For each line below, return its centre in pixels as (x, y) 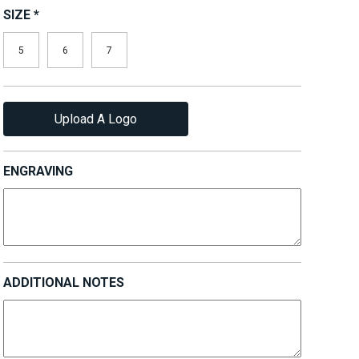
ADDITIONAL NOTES (64, 282)
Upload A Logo (96, 119)
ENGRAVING (38, 171)
